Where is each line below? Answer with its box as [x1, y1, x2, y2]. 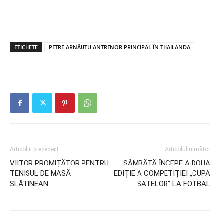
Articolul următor [165, 145, 210, 153]
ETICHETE [14, 43, 38, 51]
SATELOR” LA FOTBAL [137, 179, 210, 188]
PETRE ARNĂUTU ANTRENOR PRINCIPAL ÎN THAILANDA [49, 43, 190, 51]
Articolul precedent [10, 145, 59, 153]
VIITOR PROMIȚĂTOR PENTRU [10, 158, 109, 167]
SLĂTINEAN [10, 179, 48, 188]
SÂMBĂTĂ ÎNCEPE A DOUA [123, 158, 210, 167]
